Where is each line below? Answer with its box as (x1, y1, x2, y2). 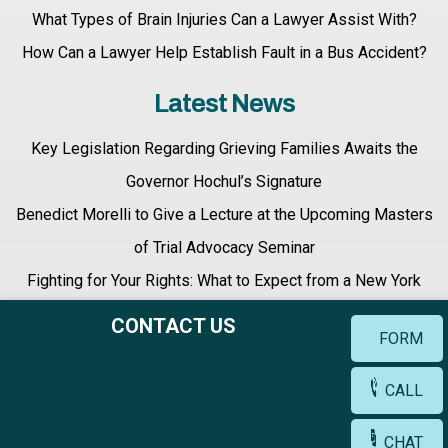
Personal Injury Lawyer (144, 304, 304, 323)
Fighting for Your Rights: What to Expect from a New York (27, 271, 421, 290)
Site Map (336, 418, 405, 439)
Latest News (153, 90, 295, 117)
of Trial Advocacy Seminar (133, 238, 315, 257)
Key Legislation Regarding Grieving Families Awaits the (30, 139, 418, 158)
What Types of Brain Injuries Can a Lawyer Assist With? (31, 10, 417, 29)
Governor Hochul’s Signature (126, 172, 322, 191)
